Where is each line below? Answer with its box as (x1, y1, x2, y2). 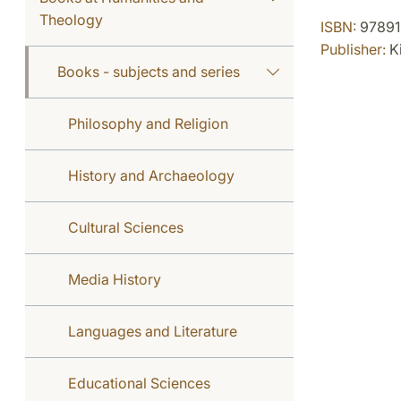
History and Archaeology (68, 166, 235, 184)
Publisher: (320, 40, 386, 58)
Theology (39, 11, 103, 29)
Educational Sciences (68, 374, 210, 392)
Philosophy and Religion (68, 115, 228, 132)
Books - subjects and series (57, 63, 240, 81)
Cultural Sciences (68, 218, 183, 236)
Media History (68, 270, 161, 288)
